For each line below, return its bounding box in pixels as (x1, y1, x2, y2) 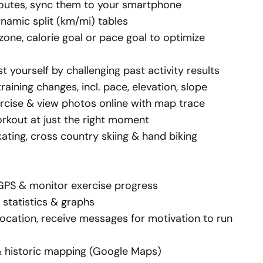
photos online (62, 96, 128, 110)
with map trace (128, 96, 205, 110)
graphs (61, 195, 95, 209)
